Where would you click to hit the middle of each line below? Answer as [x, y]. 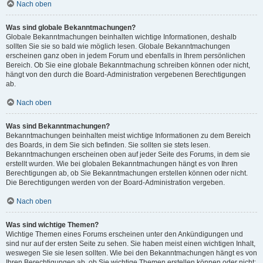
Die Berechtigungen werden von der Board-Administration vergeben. [115, 183]
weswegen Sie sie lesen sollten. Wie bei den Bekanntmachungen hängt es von [131, 253]
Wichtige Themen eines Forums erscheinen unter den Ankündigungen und [124, 234]
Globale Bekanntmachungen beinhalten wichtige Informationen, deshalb [121, 37]
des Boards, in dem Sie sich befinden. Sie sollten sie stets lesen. [108, 145]
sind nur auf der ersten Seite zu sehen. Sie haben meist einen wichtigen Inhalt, [131, 244]
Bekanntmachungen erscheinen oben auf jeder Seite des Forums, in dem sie [128, 154]
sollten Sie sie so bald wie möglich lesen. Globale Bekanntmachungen [118, 46]
